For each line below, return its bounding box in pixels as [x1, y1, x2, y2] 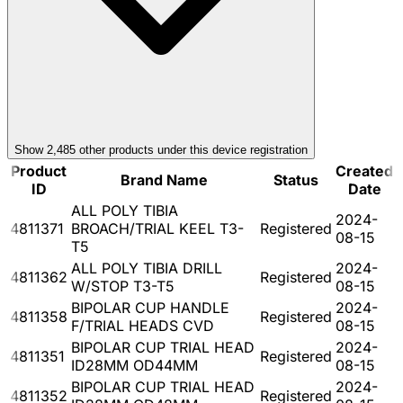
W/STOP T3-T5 [71, 276, 175, 295]
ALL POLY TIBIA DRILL [71, 258, 222, 277]
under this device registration [154, 142, 308, 157]
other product [76, 142, 148, 157]
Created [336, 161, 393, 180]
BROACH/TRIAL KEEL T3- [71, 219, 244, 237]
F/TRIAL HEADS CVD [71, 316, 214, 335]
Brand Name [120, 170, 208, 189]
